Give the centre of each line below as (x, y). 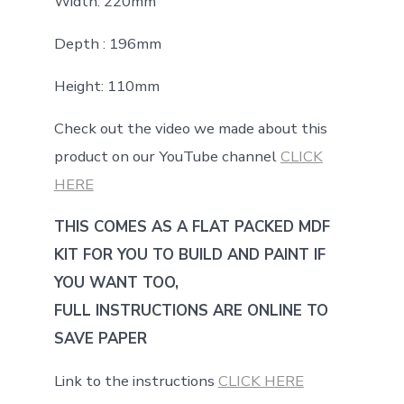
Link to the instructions (136, 381)
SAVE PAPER (100, 338)
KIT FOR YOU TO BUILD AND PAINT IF (189, 254)
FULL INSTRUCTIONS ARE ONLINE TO (191, 310)
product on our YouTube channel (167, 156)
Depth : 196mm (107, 43)
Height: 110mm (106, 86)
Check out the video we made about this (190, 128)
